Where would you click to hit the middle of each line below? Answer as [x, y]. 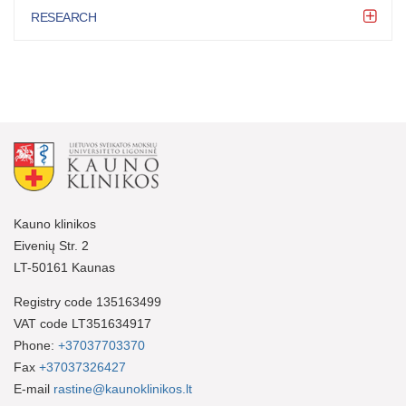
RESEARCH [63, 17]
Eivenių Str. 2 [51, 245]
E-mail [34, 388]
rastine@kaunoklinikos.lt [123, 388]
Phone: [36, 345]
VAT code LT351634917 [82, 323]
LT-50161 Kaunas [64, 267]
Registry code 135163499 [87, 301]
